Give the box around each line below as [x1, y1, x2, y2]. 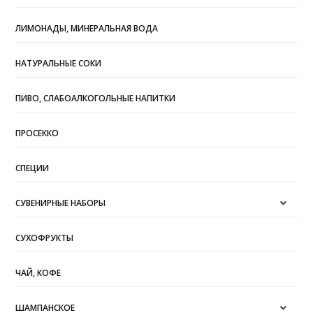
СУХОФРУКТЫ [15, 231, 74, 244]
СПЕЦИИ [15, 161, 50, 174]
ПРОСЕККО [15, 126, 59, 139]
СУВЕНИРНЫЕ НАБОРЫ [15, 196, 106, 209]
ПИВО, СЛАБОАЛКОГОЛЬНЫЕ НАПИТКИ [15, 92, 176, 104]
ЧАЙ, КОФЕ [15, 266, 61, 279]
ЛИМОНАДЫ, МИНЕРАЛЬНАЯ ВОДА [15, 22, 159, 34]
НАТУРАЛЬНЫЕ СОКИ [15, 57, 102, 69]
